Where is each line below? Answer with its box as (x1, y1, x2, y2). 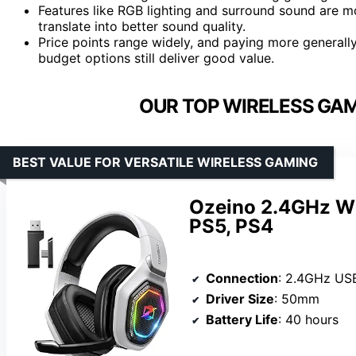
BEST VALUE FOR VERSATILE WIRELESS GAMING (13, 153, 318, 170)
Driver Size (206, 290, 274, 307)
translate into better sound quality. (38, 17, 246, 34)
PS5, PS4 (189, 214, 273, 238)
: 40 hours (278, 311, 339, 327)
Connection (206, 269, 278, 286)
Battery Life (206, 311, 278, 327)
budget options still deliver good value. (38, 49, 274, 66)
